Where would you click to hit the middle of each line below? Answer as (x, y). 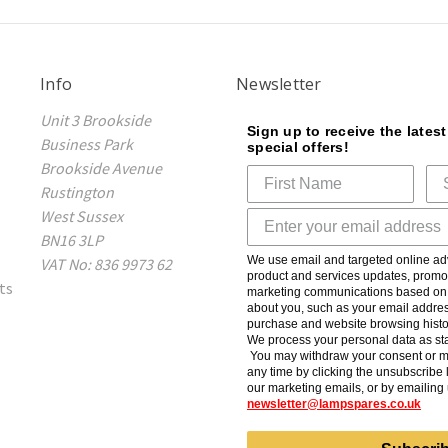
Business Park (86, 144)
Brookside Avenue (101, 168)
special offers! (298, 147)
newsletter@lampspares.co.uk (334, 404)
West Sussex (81, 216)
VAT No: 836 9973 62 (106, 264)
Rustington (77, 192)
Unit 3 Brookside (95, 120)
